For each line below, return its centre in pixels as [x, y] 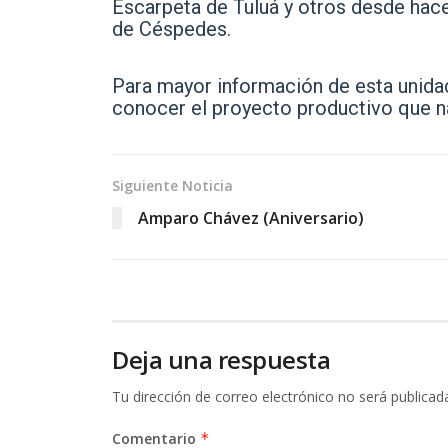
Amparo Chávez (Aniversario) [251, 218]
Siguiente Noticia [172, 186]
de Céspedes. [171, 29]
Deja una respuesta [221, 360]
